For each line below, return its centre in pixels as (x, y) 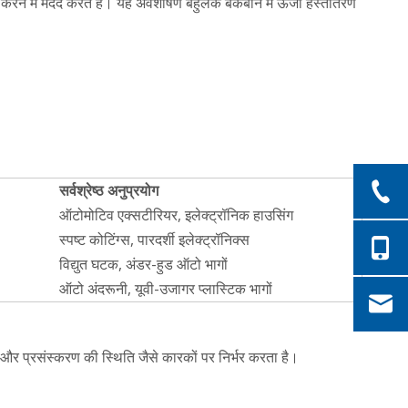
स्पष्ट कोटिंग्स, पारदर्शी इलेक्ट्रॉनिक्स (154, 239)
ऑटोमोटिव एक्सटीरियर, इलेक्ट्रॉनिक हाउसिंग (176, 214)
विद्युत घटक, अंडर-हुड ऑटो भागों (143, 264)
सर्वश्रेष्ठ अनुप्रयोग (109, 190)
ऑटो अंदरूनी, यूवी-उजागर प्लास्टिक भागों (166, 288)
